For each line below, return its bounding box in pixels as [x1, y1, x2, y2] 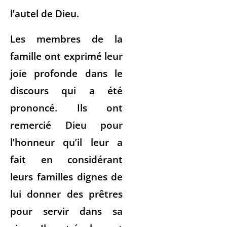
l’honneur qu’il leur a [10, 135, 123, 149]
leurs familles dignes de [10, 169, 123, 183]
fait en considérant [10, 152, 123, 166]
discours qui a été [10, 83, 123, 97]
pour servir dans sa [10, 204, 123, 218]
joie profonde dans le [10, 66, 123, 80]
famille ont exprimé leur [10, 49, 123, 63]
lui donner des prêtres [10, 186, 123, 201]
